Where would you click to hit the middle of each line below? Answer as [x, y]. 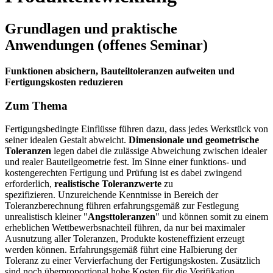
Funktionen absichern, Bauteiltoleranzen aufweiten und [120, 71]
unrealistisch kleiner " [46, 217]
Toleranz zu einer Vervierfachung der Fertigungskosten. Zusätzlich [133, 261]
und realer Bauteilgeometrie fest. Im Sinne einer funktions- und [126, 162]
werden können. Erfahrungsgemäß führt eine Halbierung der [121, 250]
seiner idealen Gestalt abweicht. [67, 140]
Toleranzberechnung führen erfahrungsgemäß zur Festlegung [122, 206]
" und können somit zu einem [212, 217]
